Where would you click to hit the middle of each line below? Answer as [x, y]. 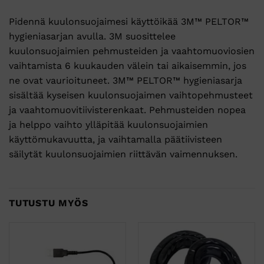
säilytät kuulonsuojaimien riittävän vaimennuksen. [123, 154]
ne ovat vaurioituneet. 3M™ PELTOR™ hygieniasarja [126, 80]
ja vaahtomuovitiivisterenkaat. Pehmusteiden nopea [127, 110]
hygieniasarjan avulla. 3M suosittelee [92, 36]
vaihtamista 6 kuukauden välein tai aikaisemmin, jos [128, 65]
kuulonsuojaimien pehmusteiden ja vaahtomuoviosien [132, 51]
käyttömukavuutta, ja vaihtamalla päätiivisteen [115, 139]
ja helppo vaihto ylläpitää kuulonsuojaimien [108, 124]
